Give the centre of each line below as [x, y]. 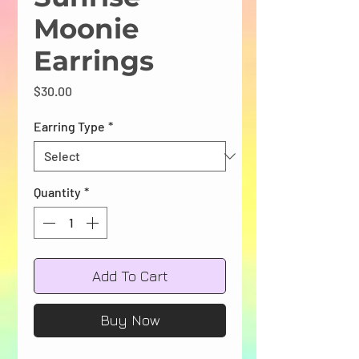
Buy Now [130, 320]
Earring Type [69, 126]
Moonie [86, 28]
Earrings [94, 61]
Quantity [57, 192]
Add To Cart [130, 276]
